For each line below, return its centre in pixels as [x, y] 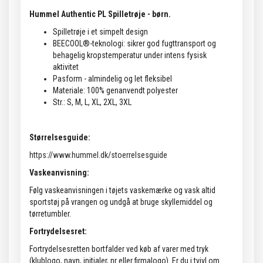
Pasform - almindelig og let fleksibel [112, 79]
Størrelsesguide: [60, 138]
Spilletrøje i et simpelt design [101, 32]
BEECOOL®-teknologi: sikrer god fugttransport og [134, 44]
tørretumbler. [50, 214]
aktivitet [66, 67]
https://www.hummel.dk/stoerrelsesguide [98, 155]
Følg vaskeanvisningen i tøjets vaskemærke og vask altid [122, 190]
